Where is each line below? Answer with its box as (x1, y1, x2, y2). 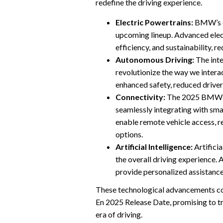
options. (115, 129, 143, 139)
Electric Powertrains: (115, 17, 193, 27)
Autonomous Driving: (115, 54, 194, 64)
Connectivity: (115, 92, 165, 102)
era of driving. (96, 210, 142, 220)
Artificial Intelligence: (115, 141, 193, 151)
